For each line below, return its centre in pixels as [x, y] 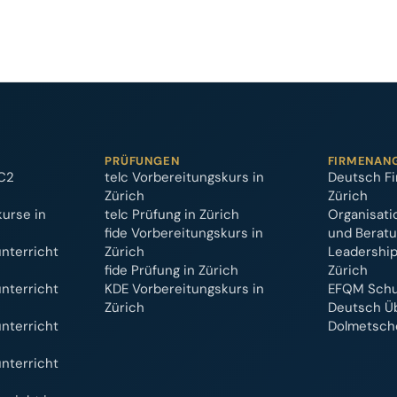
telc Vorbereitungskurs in [185, 177]
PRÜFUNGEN [142, 161]
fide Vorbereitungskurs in [184, 233]
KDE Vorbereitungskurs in [185, 289]
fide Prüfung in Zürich [172, 270]
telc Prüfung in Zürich [172, 214]
